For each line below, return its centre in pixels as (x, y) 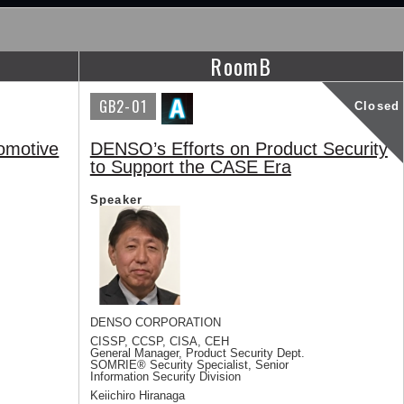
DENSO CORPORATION (155, 322)
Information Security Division (165, 376)
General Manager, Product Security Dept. (197, 353)
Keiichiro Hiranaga (137, 395)
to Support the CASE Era (190, 167)
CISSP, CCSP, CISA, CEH (159, 341)
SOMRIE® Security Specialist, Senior (189, 365)
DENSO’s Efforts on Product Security (239, 149)
